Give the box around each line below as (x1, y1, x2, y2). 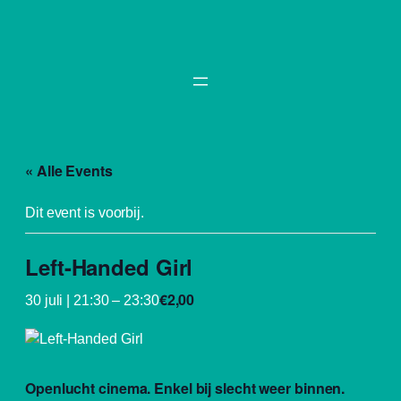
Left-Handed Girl (25, 251, 193, 282)
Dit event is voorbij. (25, 203, 144, 220)
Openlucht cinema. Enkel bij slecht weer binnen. (25, 377, 346, 398)
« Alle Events (25, 159, 113, 181)
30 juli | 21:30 (25, 291, 109, 308)
